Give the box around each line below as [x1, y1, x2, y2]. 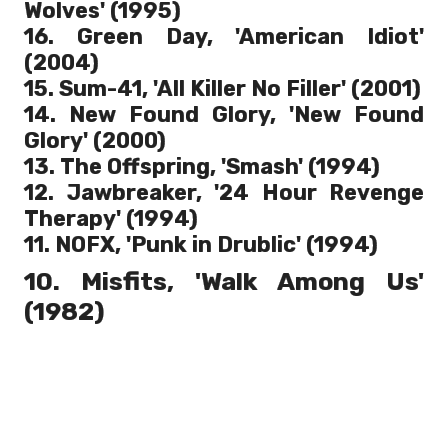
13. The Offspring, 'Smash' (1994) [24, 154, 380, 180]
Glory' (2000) [24, 128, 166, 154]
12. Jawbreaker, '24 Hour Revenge [24, 180, 424, 206]
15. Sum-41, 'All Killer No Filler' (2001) [24, 76, 421, 102]
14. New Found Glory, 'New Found [24, 102, 424, 128]
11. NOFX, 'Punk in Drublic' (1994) [24, 232, 378, 258]
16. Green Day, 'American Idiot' [24, 24, 424, 50]
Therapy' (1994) [24, 206, 198, 232]
